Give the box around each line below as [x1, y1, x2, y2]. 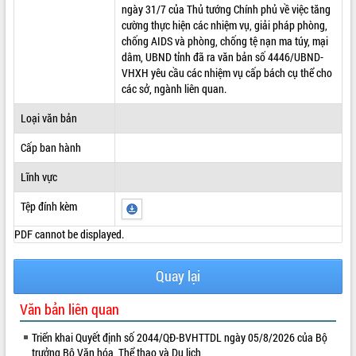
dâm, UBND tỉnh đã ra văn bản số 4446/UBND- [121, 48, 323, 64]
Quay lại [155, 266, 200, 285]
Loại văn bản [20, 110, 77, 126]
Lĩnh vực [20, 168, 57, 184]
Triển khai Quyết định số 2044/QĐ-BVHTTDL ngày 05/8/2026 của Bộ [32, 329, 327, 345]
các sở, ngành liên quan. [121, 80, 226, 96]
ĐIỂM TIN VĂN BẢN [7, 14, 84, 28]
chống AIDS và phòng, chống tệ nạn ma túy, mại [121, 33, 328, 48]
